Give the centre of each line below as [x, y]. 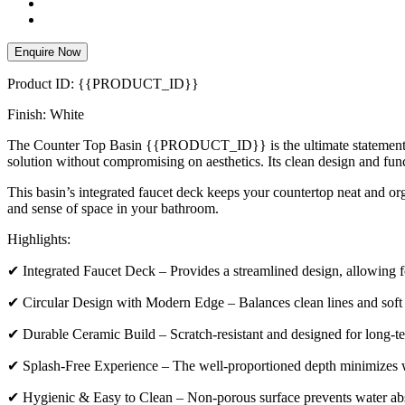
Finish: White [46, 114]
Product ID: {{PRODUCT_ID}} [103, 83]
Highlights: [39, 239]
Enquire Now [47, 52]
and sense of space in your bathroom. [113, 208]
